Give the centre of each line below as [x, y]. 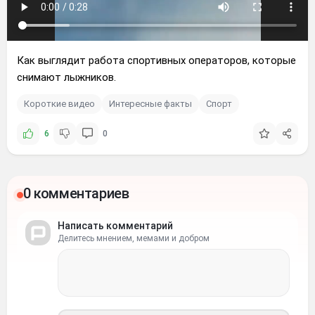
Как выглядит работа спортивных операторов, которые [156, 60]
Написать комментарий [115, 225]
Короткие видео [59, 104]
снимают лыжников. [66, 77]
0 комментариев [76, 193]
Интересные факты [150, 104]
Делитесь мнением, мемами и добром [134, 238]
